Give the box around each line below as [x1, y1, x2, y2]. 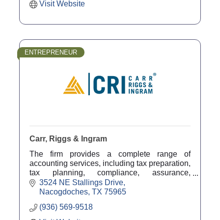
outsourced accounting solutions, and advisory [29, 178, 191, 187]
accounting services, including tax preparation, [29, 159, 191, 168]
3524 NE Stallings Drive [39, 178, 123, 187]
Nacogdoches [39, 187, 88, 196]
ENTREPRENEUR [25, 49, 77, 56]
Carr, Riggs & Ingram [29, 135, 107, 143]
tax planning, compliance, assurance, [29, 168, 191, 177]
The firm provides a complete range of [29, 150, 191, 159]
